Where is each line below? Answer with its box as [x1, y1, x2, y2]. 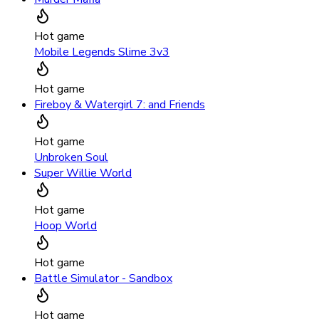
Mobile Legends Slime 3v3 [34, 44, 169, 61]
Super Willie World [34, 165, 132, 182]
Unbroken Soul [34, 150, 108, 166]
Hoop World [34, 218, 97, 234]
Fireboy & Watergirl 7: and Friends [34, 97, 205, 113]
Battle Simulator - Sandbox [34, 271, 172, 287]
